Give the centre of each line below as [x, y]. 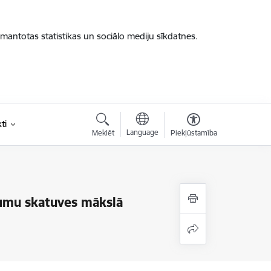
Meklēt [103, 133]
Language [142, 132]
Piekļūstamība [194, 133]
